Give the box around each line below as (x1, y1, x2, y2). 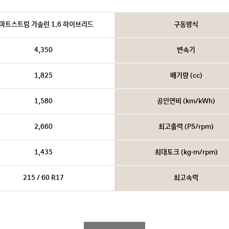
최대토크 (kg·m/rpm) (154, 149, 218, 156)
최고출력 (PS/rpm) (158, 123, 214, 130)
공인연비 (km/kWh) (157, 98, 215, 105)
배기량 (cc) (170, 72, 202, 79)
